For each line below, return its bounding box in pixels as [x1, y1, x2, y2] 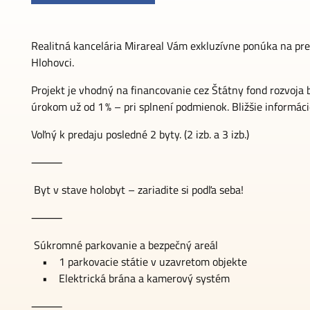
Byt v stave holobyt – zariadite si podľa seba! [31, 181, 244, 198]
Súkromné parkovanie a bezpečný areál [31, 237, 218, 253]
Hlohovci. [31, 54, 77, 71]
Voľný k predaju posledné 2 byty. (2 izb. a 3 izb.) [31, 126, 249, 143]
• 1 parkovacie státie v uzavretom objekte [31, 253, 247, 270]
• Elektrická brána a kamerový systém [31, 270, 230, 286]
